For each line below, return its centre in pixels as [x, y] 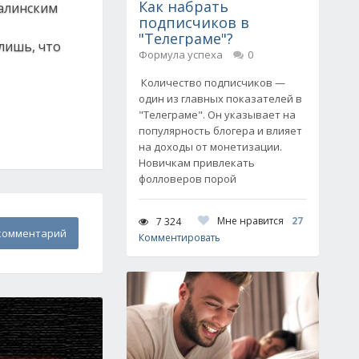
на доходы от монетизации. [210, 147]
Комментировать [179, 238]
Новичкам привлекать [197, 163]
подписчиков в [194, 22]
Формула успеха [181, 54]
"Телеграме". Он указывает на [217, 115]
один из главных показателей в [220, 99]
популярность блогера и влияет [220, 131]
